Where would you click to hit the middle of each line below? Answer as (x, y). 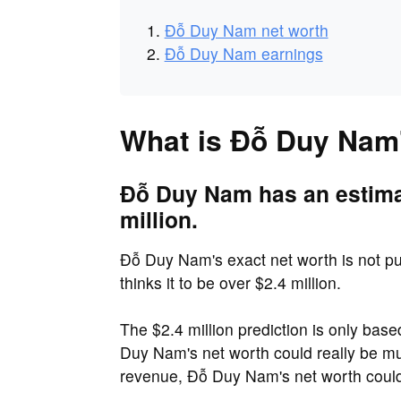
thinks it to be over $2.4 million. (230, 282)
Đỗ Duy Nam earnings (243, 54)
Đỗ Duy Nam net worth (246, 30)
